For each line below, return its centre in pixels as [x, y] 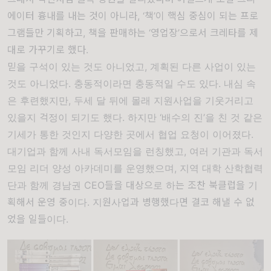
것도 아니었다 [38, 84]
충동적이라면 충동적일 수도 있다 [146, 84]
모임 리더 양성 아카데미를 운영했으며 [91, 168]
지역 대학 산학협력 [221, 168]
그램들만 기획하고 [45, 33]
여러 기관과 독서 [226, 152]
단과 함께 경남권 [46, 185]
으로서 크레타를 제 [219, 33]
